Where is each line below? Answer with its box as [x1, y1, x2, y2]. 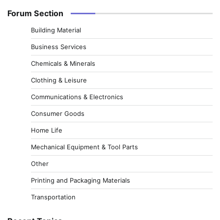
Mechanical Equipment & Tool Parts [31, 142, 138, 151]
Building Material [31, 26, 81, 34]
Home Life [31, 126, 62, 134]
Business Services [31, 42, 86, 51]
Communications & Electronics [31, 92, 123, 101]
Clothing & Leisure [31, 76, 87, 84]
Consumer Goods [31, 109, 84, 117]
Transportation [31, 192, 76, 201]
